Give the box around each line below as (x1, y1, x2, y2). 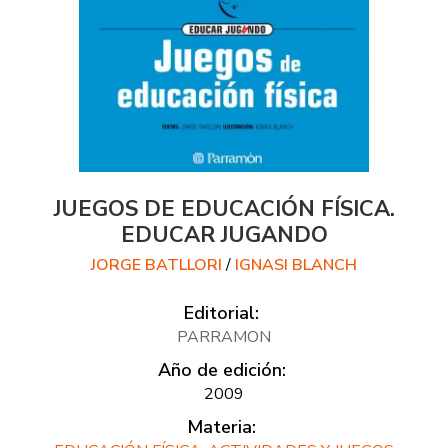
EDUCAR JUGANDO (120, 219, 328, 250)
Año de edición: (157, 357, 286, 382)
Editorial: (184, 300, 259, 325)
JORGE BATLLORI (91, 253, 222, 276)
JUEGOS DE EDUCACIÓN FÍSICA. (53, 193, 395, 224)
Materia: (187, 414, 256, 439)
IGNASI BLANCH (235, 253, 357, 276)
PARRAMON (177, 325, 271, 348)
